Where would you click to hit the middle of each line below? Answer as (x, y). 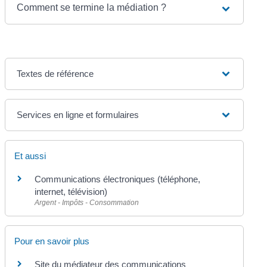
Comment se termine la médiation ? (92, 8)
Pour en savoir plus (52, 241)
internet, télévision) (71, 192)
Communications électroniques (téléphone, (118, 179)
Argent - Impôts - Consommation (87, 203)
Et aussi (30, 156)
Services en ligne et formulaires (78, 115)
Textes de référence (55, 74)
